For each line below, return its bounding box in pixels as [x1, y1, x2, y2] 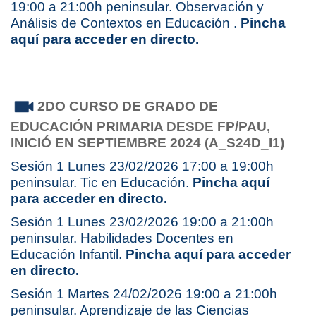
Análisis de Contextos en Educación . [11, 15, 241, 30]
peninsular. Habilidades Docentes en [11, 231, 233, 246]
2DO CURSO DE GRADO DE [37, 98, 218, 114]
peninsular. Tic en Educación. [11, 175, 193, 190]
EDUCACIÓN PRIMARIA [11, 119, 166, 135]
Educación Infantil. [11, 247, 126, 262]
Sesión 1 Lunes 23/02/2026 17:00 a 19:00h [11, 159, 274, 174]
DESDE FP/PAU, [166, 119, 270, 135]
